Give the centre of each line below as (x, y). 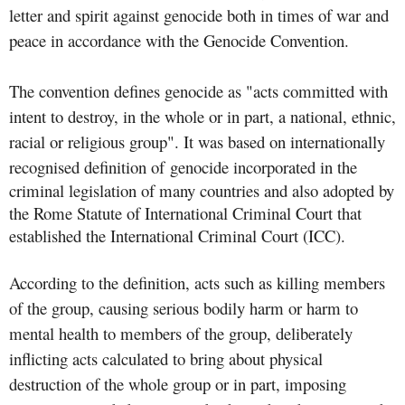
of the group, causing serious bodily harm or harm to (184, 307)
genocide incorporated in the (264, 166)
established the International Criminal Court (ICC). (177, 235)
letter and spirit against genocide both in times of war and (199, 14)
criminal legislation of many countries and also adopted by (202, 190)
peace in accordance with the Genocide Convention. (179, 40)
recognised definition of (89, 166)
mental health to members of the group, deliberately (181, 333)
